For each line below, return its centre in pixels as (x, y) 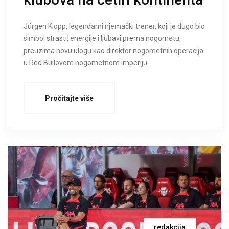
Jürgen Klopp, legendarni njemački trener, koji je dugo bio (114, 26)
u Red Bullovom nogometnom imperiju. (86, 63)
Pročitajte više (69, 98)
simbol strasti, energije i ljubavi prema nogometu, (102, 39)
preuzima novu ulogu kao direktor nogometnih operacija (113, 51)
